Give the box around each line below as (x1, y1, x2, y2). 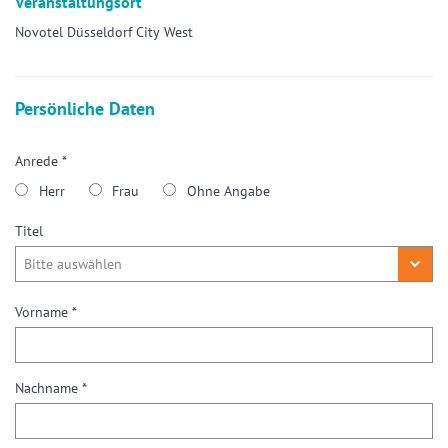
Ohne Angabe (186, 182, 270, 201)
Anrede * (15, 152, 67, 171)
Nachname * (15, 379, 87, 398)
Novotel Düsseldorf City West (15, 23, 193, 42)
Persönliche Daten (15, 97, 155, 121)
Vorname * (15, 303, 77, 322)
